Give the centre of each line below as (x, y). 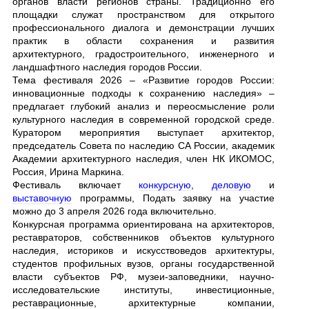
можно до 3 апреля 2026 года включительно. (114, 211)
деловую (231, 185)
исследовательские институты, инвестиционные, (143, 290)
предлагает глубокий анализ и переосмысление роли (143, 107)
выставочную (42, 198)
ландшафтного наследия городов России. (107, 67)
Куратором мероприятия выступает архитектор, (143, 133)
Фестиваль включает (76, 185)
